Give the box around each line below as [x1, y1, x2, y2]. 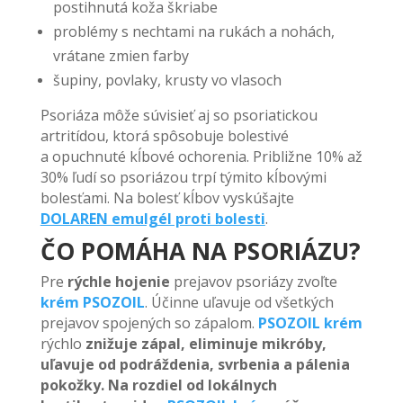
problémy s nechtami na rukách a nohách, [52, 22, 335, 41]
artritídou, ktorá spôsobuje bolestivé [40, 126, 289, 146]
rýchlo [40, 334, 85, 354]
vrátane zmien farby [52, 46, 189, 66]
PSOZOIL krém [257, 313, 363, 333]
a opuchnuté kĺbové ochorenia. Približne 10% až [40, 147, 363, 166]
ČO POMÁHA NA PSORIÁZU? [40, 235, 361, 267]
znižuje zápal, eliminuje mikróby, [85, 334, 327, 354]
